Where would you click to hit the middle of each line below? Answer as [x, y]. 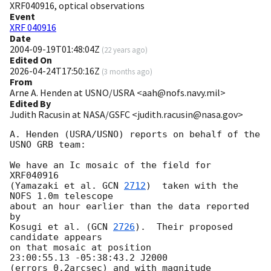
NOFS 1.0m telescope [61, 196]
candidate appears [56, 237]
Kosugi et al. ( [51, 227]
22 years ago [125, 50]
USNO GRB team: [48, 145]
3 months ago [127, 72]
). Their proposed [184, 227]
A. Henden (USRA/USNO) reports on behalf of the [135, 135]
